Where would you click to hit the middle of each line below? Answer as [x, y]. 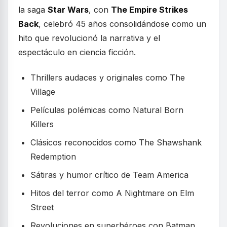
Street [42, 207]
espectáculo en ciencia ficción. [77, 52]
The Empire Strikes [149, 10]
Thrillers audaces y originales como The [108, 78]
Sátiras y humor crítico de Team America [109, 175]
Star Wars [68, 10]
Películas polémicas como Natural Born [107, 110]
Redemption [53, 157]
